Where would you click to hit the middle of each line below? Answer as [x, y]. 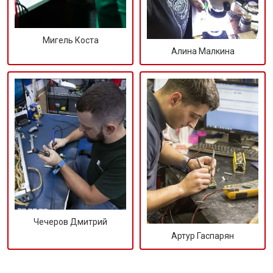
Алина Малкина [203, 51]
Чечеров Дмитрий [70, 222]
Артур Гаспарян [203, 236]
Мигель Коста [70, 41]
